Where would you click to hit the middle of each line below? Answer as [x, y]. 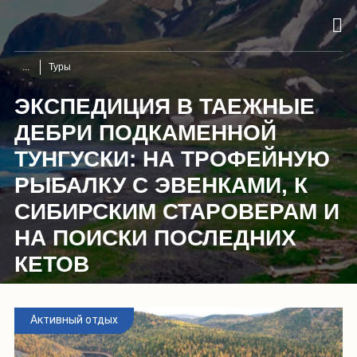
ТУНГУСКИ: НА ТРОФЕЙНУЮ [172, 159]
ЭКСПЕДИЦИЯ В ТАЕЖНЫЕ [165, 106]
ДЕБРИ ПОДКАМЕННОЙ [145, 132]
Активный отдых [74, 319]
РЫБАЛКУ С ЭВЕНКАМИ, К [161, 185]
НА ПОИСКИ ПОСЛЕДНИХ [155, 237]
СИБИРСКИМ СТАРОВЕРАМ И [177, 211]
